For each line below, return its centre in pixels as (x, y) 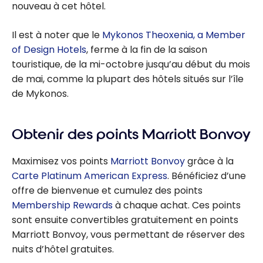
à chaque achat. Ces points (177, 205)
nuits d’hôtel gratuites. (63, 249)
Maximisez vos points (61, 161)
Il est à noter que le (57, 35)
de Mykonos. (40, 94)
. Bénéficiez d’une (207, 176)
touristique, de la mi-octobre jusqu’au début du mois (131, 65)
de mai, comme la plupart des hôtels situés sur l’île (128, 79)
